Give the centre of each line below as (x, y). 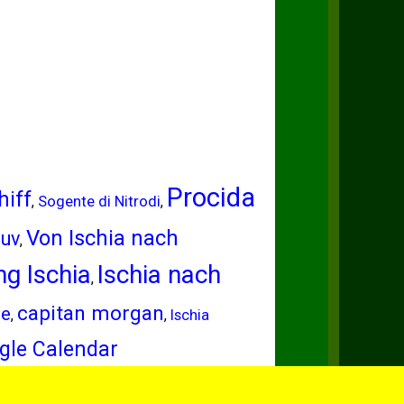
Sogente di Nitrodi (99, 201)
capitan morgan (90, 313)
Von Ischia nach (102, 238)
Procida (211, 197)
